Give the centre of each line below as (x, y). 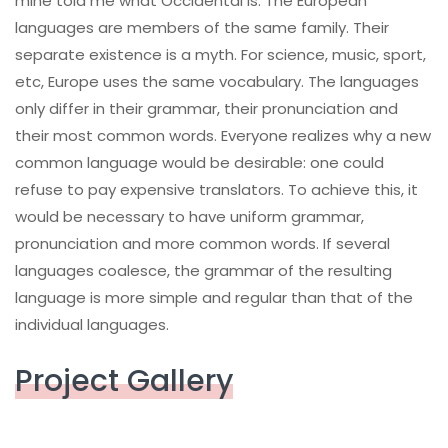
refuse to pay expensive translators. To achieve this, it (216, 189)
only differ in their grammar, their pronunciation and (206, 108)
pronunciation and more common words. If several (202, 243)
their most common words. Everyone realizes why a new (223, 135)
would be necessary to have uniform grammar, (189, 216)
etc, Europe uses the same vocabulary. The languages (217, 81)
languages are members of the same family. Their (202, 27)
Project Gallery (124, 380)
